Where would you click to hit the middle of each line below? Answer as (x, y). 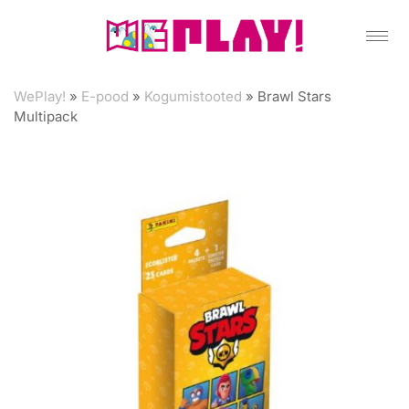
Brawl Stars (294, 96)
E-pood (105, 96)
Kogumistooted (193, 96)
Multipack (46, 116)
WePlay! (40, 96)
